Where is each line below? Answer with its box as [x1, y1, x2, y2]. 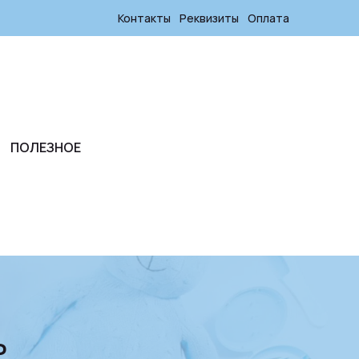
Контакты [118, 10, 171, 26]
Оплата [248, 10, 289, 26]
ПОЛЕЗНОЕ [10, 139, 81, 156]
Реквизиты [179, 10, 239, 26]
